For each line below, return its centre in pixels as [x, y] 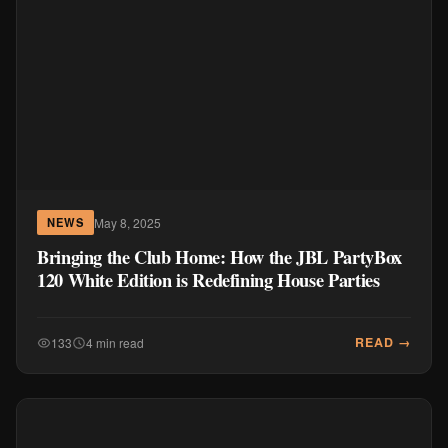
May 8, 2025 [128, 222]
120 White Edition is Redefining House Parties [208, 279]
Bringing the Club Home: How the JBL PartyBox [219, 256]
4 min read [115, 342]
